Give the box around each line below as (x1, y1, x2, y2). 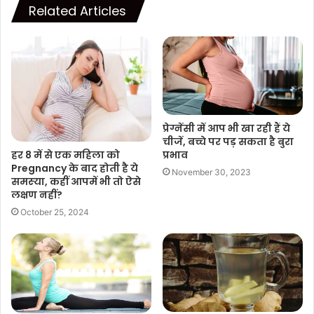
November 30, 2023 (172, 166, 251, 177)
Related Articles (29, 1, 126, 20)
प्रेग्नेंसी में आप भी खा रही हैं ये (163, 121, 290, 135)
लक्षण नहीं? (11, 187, 62, 202)
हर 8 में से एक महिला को (11, 147, 120, 162)
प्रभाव (163, 147, 188, 162)
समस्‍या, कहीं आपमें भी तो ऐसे (11, 174, 141, 189)
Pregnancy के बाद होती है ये (11, 161, 138, 175)
